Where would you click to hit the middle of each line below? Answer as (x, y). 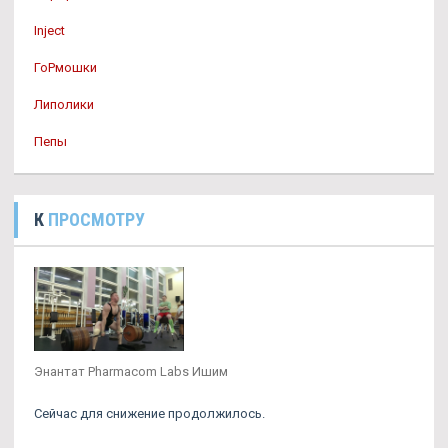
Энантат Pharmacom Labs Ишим (131, 372)
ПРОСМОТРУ (96, 219)
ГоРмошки (65, 67)
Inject (49, 30)
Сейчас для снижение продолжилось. (149, 414)
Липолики (64, 104)
